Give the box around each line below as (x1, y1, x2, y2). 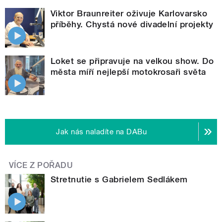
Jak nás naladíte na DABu (56, 127, 147, 136)
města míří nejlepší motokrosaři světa (51, 66, 206, 77)
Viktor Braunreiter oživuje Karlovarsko (51, 8, 208, 18)
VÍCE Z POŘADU (9, 160, 73, 170)
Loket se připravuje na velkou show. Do (51, 55, 214, 66)
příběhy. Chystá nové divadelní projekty (51, 19, 214, 29)
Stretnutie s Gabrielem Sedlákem (51, 174, 188, 184)
